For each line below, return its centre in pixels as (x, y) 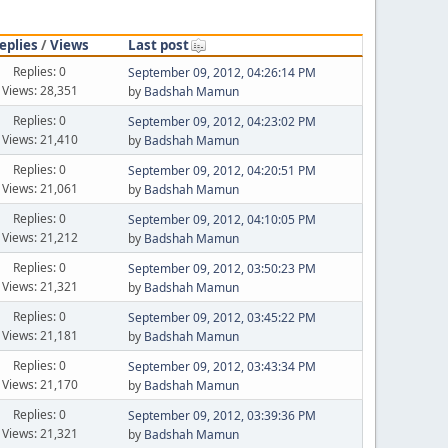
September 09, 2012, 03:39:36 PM (221, 415)
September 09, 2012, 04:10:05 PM (221, 219)
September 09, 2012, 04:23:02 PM (221, 121)
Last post (158, 44)
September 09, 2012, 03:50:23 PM (221, 268)
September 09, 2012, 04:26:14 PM (221, 72)
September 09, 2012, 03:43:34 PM (221, 366)
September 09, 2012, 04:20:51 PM (221, 170)
